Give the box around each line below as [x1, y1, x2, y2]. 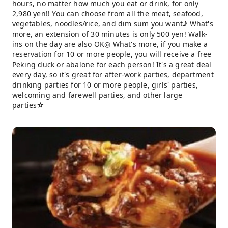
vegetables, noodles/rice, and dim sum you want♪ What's [12, 19, 213, 28]
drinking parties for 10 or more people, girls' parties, [12, 80, 198, 90]
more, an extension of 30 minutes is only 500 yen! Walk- [12, 29, 208, 39]
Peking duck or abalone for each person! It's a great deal [12, 60, 212, 69]
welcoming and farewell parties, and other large [12, 90, 183, 100]
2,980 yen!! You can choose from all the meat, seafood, [12, 9, 203, 18]
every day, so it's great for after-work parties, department [12, 70, 214, 79]
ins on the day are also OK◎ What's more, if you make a [12, 39, 208, 49]
